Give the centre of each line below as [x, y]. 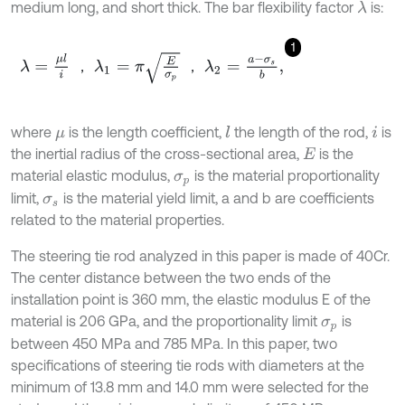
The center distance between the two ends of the [171, 277]
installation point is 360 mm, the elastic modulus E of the [191, 299]
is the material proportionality [286, 175]
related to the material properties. [118, 219]
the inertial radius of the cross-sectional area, [157, 153]
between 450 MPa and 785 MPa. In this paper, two [174, 344]
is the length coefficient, [146, 132]
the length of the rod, [301, 132]
